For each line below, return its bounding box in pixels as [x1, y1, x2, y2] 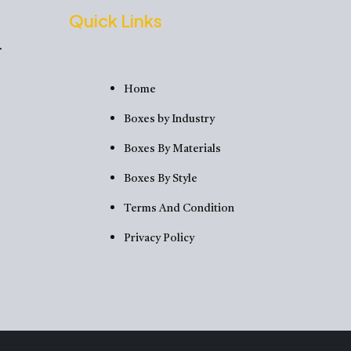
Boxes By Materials [123, 143, 221, 154]
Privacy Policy [123, 232, 194, 244]
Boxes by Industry [123, 113, 215, 125]
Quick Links [68, 9, 162, 31]
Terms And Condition [123, 202, 234, 214]
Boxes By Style [123, 172, 197, 184]
